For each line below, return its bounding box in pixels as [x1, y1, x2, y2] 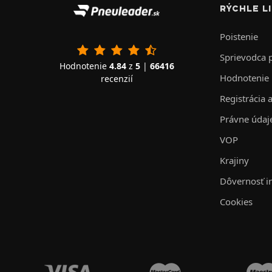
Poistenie [220, 30, 258, 42]
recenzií [100, 72, 133, 84]
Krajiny [220, 154, 249, 166]
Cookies [220, 195, 253, 208]
